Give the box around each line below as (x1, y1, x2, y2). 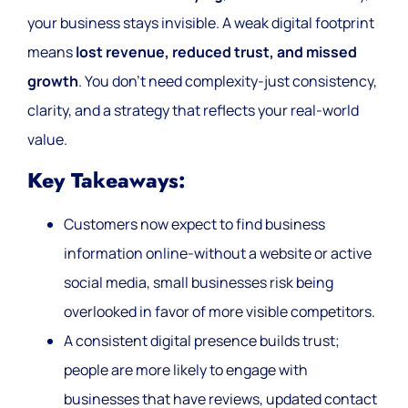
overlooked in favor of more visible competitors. (64, 301, 375, 322)
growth (27, 71, 78, 92)
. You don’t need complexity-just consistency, (78, 71, 377, 92)
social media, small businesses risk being (64, 272, 333, 293)
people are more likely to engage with (64, 360, 308, 381)
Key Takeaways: (27, 166, 185, 197)
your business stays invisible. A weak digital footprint (27, 13, 374, 34)
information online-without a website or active (64, 243, 372, 264)
